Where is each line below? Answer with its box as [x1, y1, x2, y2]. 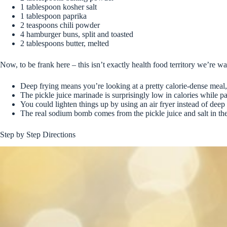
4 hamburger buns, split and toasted [20, 29, 133, 39]
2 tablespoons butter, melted [20, 39, 109, 48]
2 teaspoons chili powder [20, 20, 100, 29]
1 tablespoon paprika [20, 11, 87, 20]
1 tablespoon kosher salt [20, 2, 97, 11]
